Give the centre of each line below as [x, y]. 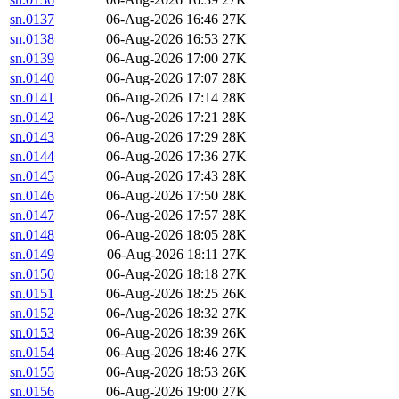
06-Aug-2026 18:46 [162, 353]
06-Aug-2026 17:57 [162, 216]
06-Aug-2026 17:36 [162, 157]
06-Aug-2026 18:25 [162, 294]
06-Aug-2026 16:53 [162, 39]
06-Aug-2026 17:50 [162, 196]
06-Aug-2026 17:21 [162, 118]
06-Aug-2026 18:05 [162, 235]
